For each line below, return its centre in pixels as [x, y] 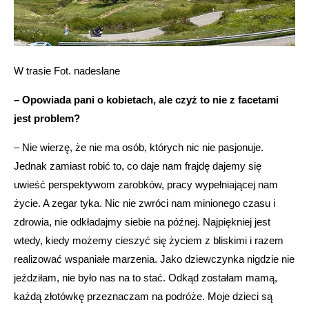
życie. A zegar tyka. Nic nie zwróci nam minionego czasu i [144, 203]
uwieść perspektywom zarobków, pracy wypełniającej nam [146, 184]
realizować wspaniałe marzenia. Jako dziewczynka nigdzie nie [154, 259]
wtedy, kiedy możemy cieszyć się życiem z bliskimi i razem [149, 240]
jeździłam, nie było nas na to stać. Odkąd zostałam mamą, [146, 277]
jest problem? [47, 118]
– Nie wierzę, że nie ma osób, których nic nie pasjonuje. [139, 147]
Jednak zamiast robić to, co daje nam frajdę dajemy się [138, 166]
